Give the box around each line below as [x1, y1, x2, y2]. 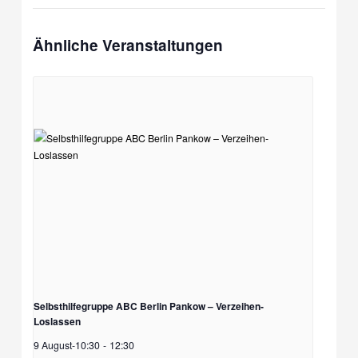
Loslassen [34, 313, 82, 328]
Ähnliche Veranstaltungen [33, 34, 224, 57]
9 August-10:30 [34, 337, 101, 352]
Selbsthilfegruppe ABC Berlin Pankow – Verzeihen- [34, 298, 265, 313]
